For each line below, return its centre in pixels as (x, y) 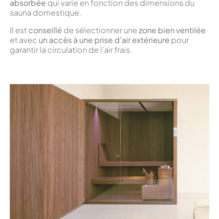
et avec (24, 40)
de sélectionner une (100, 30)
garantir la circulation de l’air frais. (71, 49)
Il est (19, 30)
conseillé (45, 30)
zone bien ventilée (172, 30)
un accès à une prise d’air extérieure (104, 40)
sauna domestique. (45, 12)
